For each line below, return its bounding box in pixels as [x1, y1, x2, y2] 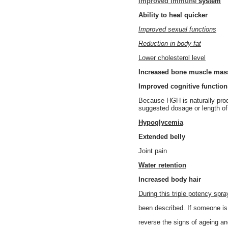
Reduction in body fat [138, 40, 201, 47]
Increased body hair [138, 176, 201, 183]
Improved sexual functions [138, 25, 216, 33]
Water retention [138, 161, 186, 169]
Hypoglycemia [138, 119, 183, 126]
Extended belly [138, 133, 185, 140]
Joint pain [138, 147, 167, 155]
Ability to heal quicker [138, 11, 208, 19]
